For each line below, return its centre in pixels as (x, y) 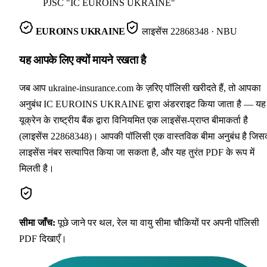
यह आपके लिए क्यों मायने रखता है (83, 60)
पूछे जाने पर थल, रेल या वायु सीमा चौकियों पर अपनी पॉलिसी (159, 223)
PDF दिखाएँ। (43, 239)
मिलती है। (37, 169)
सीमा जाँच (36, 223)
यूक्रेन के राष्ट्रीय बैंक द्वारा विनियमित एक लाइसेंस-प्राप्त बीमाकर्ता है (133, 120)
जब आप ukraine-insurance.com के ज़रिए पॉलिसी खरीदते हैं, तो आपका (140, 88)
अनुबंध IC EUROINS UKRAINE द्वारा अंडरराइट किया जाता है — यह (142, 104)
